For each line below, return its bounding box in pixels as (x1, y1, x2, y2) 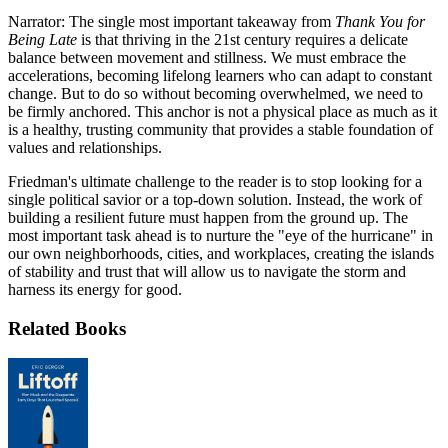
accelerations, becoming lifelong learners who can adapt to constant (8, 66, 432, 84)
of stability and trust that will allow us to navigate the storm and (8, 262, 406, 280)
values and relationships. (8, 138, 162, 156)
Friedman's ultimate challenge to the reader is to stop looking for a (8, 172, 422, 190)
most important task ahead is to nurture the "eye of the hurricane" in (8, 226, 433, 244)
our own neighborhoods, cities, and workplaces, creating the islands (8, 244, 434, 262)
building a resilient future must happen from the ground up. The (8, 208, 408, 226)
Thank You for (335, 12, 425, 30)
